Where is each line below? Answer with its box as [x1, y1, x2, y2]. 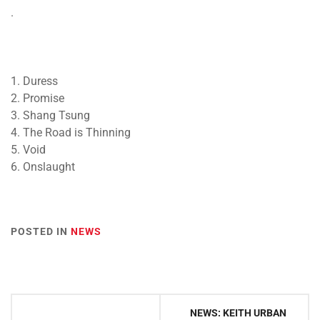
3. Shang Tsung [11, 108, 90, 122]
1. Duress [11, 74, 58, 88]
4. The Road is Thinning [11, 125, 131, 139]
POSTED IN [11, 225, 71, 237]
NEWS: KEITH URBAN [190, 306, 286, 319]
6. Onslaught [11, 159, 75, 174]
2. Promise [11, 91, 64, 105]
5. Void [11, 142, 46, 156]
